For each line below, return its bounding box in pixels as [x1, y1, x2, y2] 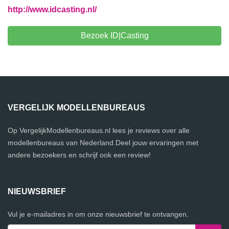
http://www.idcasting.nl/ [8, 5, 97, 14]
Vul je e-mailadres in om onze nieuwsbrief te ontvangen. [8, 210, 189, 218]
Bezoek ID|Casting [80, 31, 149, 40]
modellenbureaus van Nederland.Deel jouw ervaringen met [8, 139, 198, 147]
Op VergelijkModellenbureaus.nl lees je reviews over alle [8, 126, 190, 134]
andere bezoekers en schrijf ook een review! [8, 151, 151, 159]
